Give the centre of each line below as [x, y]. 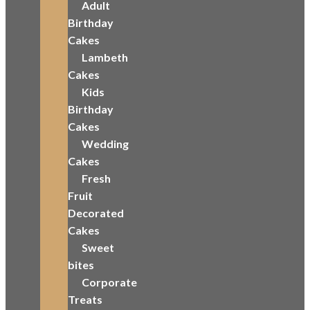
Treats [85, 299]
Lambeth [105, 57]
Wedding [105, 144]
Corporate [109, 282]
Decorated [96, 213]
